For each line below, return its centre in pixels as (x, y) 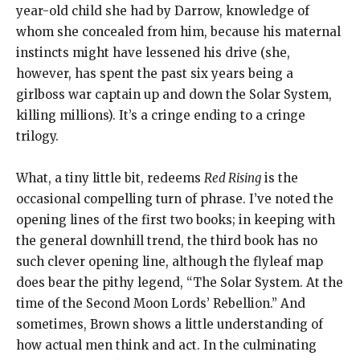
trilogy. (37, 136)
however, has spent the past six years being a (155, 73)
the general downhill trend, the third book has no (167, 240)
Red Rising (233, 178)
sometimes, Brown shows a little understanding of (170, 324)
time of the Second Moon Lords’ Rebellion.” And (161, 303)
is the (280, 178)
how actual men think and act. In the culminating (166, 345)
